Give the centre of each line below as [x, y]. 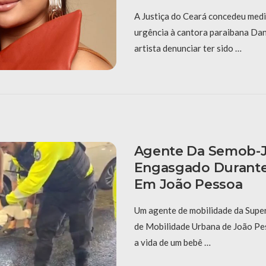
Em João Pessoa [188, 184]
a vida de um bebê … [172, 242]
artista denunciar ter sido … [188, 48]
